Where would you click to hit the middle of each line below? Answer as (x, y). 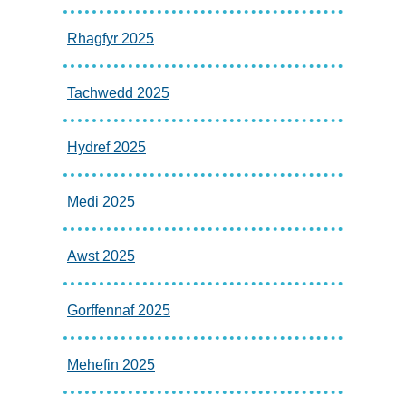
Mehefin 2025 (111, 364)
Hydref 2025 (106, 147)
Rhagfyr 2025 (110, 38)
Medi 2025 (101, 201)
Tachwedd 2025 (118, 92)
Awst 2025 (101, 256)
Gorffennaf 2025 (118, 310)
